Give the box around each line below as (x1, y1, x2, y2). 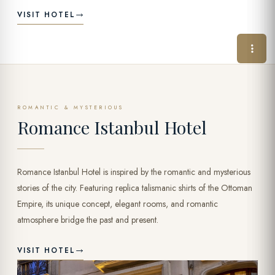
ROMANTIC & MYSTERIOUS (17, 103, 124, 111)
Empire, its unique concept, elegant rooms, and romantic (17, 197, 218, 210)
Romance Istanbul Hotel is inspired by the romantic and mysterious (17, 165, 250, 178)
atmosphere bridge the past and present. (17, 213, 158, 226)
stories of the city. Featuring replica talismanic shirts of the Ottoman (17, 181, 252, 194)
